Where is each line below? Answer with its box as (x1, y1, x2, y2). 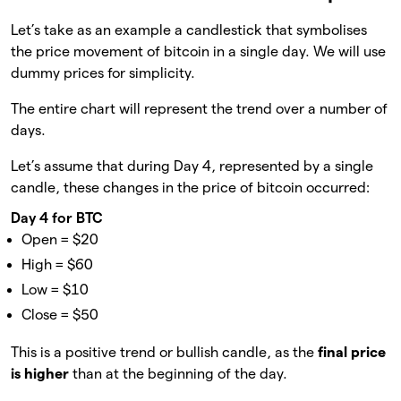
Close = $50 (21, 306, 98, 322)
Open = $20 (21, 231, 98, 247)
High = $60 (21, 256, 93, 272)
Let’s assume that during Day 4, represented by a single (11, 158, 373, 174)
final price (318, 344, 386, 360)
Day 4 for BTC (11, 209, 103, 226)
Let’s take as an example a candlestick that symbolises (11, 21, 367, 38)
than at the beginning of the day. (73, 365, 287, 381)
